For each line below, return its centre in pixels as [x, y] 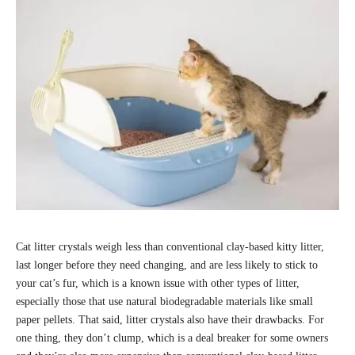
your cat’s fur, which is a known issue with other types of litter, [158, 283]
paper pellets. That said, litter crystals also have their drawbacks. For [170, 319]
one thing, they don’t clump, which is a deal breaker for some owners [172, 338]
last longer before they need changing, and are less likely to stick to [167, 265]
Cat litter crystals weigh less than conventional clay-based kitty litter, [170, 246]
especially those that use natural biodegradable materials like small [164, 301]
